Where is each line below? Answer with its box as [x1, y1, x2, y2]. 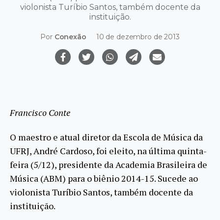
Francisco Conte [10, 106, 70, 118]
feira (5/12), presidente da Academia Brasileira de [10, 159, 207, 171]
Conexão [54, 32, 86, 42]
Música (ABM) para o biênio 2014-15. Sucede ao [10, 172, 198, 185]
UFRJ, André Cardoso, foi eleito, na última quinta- [10, 145, 207, 157]
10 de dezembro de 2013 [96, 32, 180, 42]
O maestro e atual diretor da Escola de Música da [10, 131, 203, 143]
